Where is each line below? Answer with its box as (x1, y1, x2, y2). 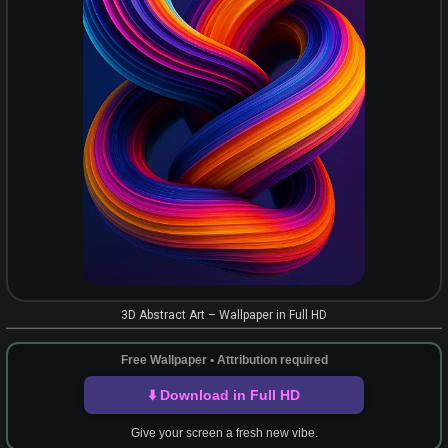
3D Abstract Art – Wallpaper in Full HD (121, 308, 327, 322)
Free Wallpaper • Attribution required (120, 353, 328, 367)
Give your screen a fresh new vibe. (130, 426, 318, 440)
